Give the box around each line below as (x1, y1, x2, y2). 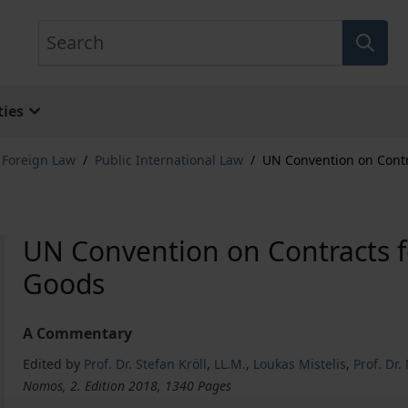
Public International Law (95, 151, 243, 168)
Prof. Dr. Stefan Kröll (84, 355, 208, 372)
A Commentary (23, 323, 133, 343)
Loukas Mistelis (253, 355, 347, 372)
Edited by (23, 355, 81, 372)
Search (36, 20, 85, 40)
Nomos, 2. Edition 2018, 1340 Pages (23, 377, 232, 394)
